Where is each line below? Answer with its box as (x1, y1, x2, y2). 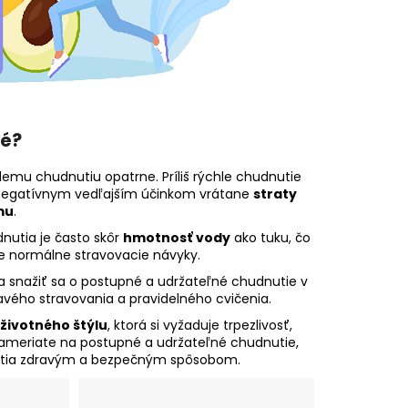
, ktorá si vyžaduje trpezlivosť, (107, 316, 292, 335)
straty (253, 185, 297, 204)
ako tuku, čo (230, 229, 311, 248)
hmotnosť (123, 229, 192, 248)
